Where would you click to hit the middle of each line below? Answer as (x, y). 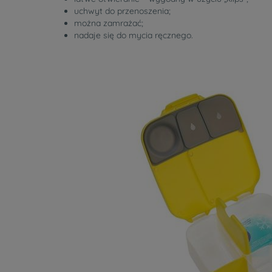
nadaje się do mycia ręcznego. (134, 36)
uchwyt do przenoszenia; (122, 11)
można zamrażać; (109, 23)
